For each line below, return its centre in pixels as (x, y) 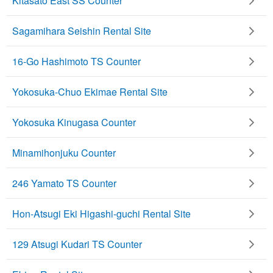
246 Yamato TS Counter (64, 183)
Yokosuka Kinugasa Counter (74, 122)
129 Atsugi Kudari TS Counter (77, 244)
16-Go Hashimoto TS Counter (76, 61)
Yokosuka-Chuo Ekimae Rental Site (90, 91)
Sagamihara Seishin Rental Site (82, 30)
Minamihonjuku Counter (64, 152)
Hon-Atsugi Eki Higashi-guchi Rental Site (101, 213)
